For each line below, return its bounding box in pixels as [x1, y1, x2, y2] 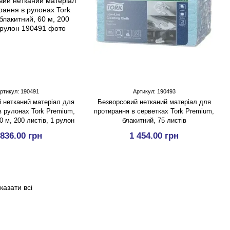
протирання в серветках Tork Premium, [94, 107, 214, 115]
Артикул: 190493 [132, 88, 176, 94]
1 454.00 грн [129, 131, 179, 141]
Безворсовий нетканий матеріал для [97, 98, 211, 106]
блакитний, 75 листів [122, 117, 186, 124]
